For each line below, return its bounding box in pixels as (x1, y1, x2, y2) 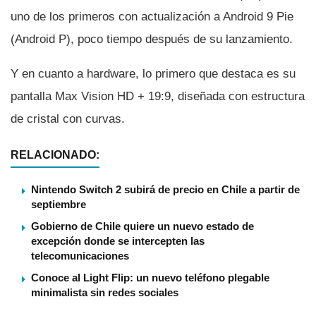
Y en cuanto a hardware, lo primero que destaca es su (11, 66, 296, 80)
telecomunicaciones (31, 249, 129, 262)
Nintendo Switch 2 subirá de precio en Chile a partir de (31, 183, 300, 195)
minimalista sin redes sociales (31, 286, 178, 298)
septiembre (31, 197, 86, 210)
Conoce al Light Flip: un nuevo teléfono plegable (31, 271, 269, 284)
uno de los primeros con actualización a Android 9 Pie (11, 9, 293, 23)
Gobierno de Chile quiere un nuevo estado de (31, 219, 254, 232)
